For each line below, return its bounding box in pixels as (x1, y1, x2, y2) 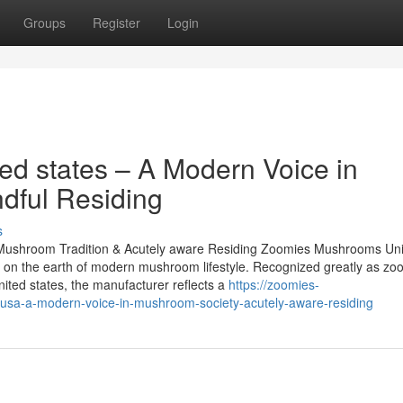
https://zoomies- (228, 275, 319, 293)
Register (93, 13, 140, 31)
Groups (23, 13, 66, 31)
